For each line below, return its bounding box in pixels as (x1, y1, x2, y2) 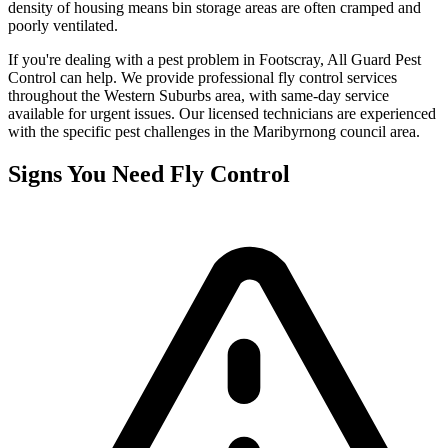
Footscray (259, 51, 320, 69)
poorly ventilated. (8, 17, 118, 35)
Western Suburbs (104, 87, 211, 105)
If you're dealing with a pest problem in (8, 51, 259, 69)
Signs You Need (8, 160, 170, 187)
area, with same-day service (211, 87, 389, 105)
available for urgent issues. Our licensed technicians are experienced (8, 105, 436, 123)
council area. (336, 123, 420, 141)
